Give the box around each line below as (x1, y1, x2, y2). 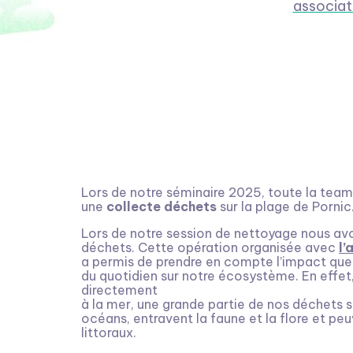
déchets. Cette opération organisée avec (81, 239, 340, 255)
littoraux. (81, 324, 137, 340)
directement (81, 281, 158, 298)
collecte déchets (106, 198, 221, 214)
